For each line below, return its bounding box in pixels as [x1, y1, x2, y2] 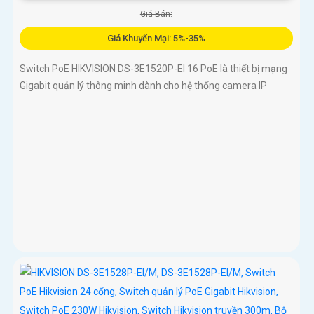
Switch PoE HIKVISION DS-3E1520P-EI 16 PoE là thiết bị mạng [20, 62, 287, 74]
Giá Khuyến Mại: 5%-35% [107, 32, 205, 43]
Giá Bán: [139, 8, 172, 19]
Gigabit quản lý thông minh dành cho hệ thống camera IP [20, 79, 267, 91]
